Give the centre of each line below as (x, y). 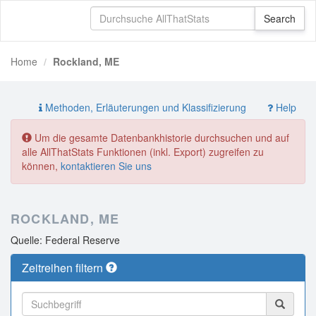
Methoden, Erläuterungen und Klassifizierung (144, 107)
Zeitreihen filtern (64, 268)
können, (41, 166)
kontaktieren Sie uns (106, 166)
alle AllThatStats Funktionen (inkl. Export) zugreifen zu (143, 152)
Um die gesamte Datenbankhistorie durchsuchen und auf (160, 138)
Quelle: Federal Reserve (65, 240)
